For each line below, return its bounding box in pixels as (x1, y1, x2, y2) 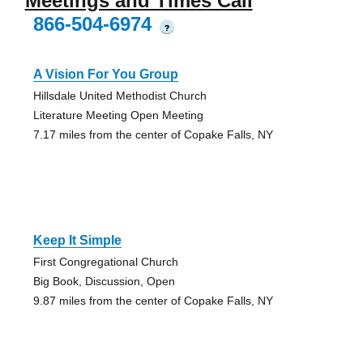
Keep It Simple (32, 233, 122, 247)
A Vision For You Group (32, 66, 178, 81)
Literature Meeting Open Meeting (32, 108, 203, 122)
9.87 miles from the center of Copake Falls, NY (32, 293, 273, 307)
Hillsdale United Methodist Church (32, 88, 207, 102)
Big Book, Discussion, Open (32, 274, 175, 288)
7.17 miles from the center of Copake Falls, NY (32, 127, 273, 141)
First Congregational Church (32, 254, 178, 268)
